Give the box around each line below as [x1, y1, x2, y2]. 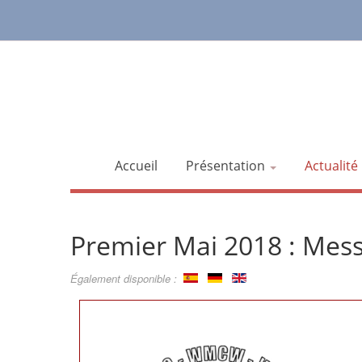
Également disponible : [70, 271, 183, 286]
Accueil [114, 157, 158, 175]
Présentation [185, 157, 268, 175]
